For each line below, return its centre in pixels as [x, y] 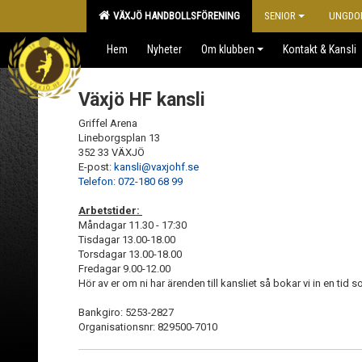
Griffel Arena [108, 123]
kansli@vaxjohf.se [156, 167]
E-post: [96, 167]
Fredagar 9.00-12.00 [126, 269]
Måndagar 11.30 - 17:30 [133, 225]
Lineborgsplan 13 [119, 138]
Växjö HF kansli [142, 100]
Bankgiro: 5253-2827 [126, 312]
